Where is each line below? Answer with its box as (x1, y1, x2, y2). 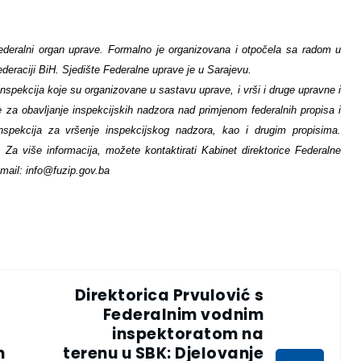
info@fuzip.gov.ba (26, 164, 110, 177)
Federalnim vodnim (102, 304, 264, 326)
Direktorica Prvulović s (74, 284, 264, 307)
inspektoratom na (112, 323, 264, 346)
